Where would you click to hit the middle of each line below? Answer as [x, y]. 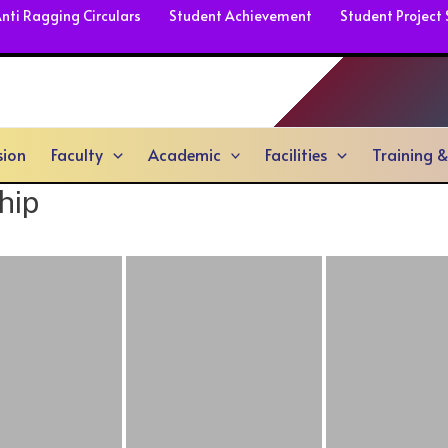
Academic [184, 154]
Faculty [77, 154]
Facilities [296, 154]
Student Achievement [240, 15]
